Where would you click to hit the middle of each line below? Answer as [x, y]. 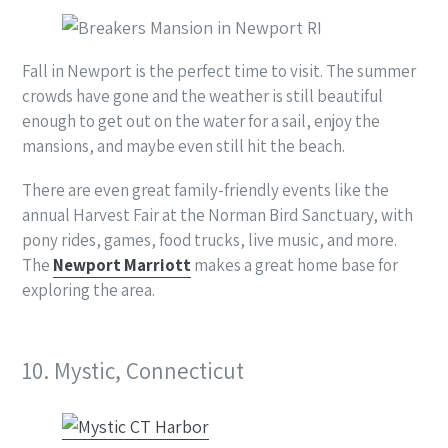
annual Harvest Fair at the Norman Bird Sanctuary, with [217, 215]
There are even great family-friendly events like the [205, 190]
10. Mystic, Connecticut [133, 371]
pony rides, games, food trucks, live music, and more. [209, 240]
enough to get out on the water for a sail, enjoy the [201, 121]
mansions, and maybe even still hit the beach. [183, 146]
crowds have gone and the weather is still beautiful [202, 96]
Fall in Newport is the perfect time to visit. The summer [219, 71]
